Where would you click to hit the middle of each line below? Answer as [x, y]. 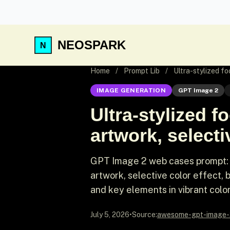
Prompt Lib [142, 71]
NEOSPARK [92, 45]
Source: [145, 215]
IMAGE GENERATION [131, 90]
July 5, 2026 [110, 215]
